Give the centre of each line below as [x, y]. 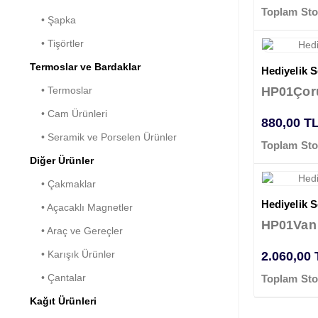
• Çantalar [58, 278]
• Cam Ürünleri [68, 114]
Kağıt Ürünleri [63, 301]
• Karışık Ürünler [72, 254]
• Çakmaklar [63, 184]
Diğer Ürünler [62, 161]
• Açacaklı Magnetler [81, 208]
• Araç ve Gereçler [76, 231]
